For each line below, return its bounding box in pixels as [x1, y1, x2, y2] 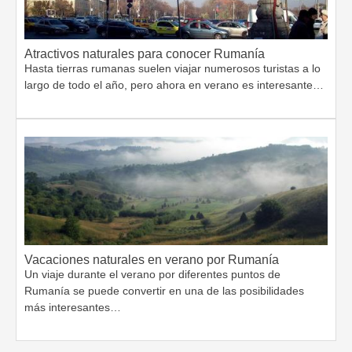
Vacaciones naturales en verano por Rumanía [24, 253, 279, 267]
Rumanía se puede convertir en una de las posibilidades [24, 284, 304, 298]
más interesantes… [24, 301, 121, 314]
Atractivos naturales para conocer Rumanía [24, 47, 265, 61]
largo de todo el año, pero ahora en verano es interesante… [24, 79, 324, 92]
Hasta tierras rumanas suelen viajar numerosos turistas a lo [24, 62, 321, 75]
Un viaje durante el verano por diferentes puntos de [24, 268, 280, 281]
